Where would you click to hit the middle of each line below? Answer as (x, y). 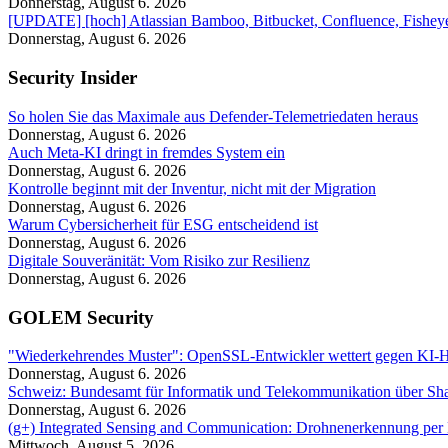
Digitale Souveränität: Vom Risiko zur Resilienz (159, 260)
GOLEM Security (81, 317)
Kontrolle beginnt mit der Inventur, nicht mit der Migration (192, 188)
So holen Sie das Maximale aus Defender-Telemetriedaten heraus (213, 116)
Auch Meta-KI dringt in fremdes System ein (146, 152)
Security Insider (72, 78)
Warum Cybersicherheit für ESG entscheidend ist (163, 224)
